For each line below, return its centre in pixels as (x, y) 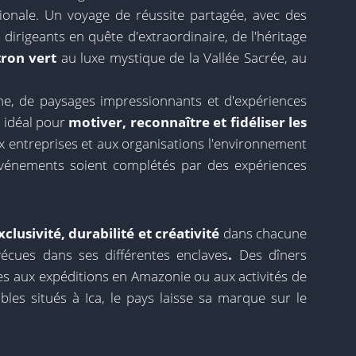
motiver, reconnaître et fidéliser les (188, 122)
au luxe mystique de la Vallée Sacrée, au (182, 58)
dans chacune (263, 233)
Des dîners (270, 255)
